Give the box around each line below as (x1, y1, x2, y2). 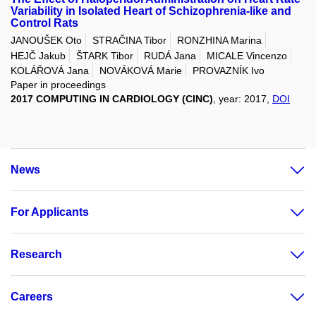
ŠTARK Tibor (76, 49, 133, 61)
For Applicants (11, 205, 89, 218)
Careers (11, 290, 53, 303)
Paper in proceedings (11, 78, 106, 90)
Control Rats (11, 17, 78, 29)
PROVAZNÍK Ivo (193, 64, 265, 76)
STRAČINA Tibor (92, 35, 166, 47)
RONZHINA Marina (177, 35, 262, 47)
